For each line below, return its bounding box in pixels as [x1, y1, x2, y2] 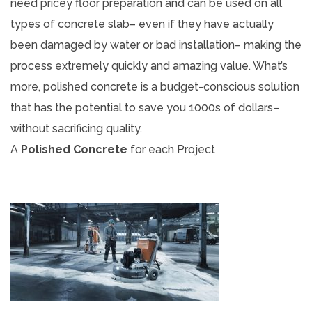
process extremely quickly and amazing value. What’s [10, 58, 288, 72]
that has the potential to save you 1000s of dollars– [10, 100, 279, 114]
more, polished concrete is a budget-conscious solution [10, 79, 299, 93]
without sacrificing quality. [10, 121, 142, 135]
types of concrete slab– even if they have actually [10, 17, 274, 31]
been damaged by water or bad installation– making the [10, 38, 302, 52]
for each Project [127, 142, 215, 156]
